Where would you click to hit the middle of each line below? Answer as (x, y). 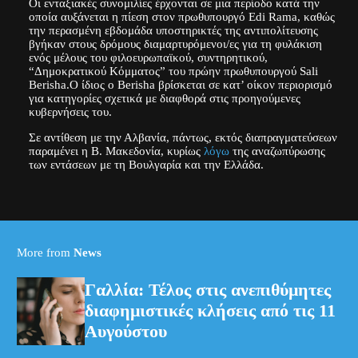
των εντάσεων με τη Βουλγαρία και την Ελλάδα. (146, 164)
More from (45, 252)
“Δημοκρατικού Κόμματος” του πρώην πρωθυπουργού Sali (173, 71)
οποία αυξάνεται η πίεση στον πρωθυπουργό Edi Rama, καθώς (181, 17)
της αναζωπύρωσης (277, 150)
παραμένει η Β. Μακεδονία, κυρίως (116, 150)
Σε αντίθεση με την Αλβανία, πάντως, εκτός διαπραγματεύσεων (183, 137)
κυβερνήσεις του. (70, 112)
